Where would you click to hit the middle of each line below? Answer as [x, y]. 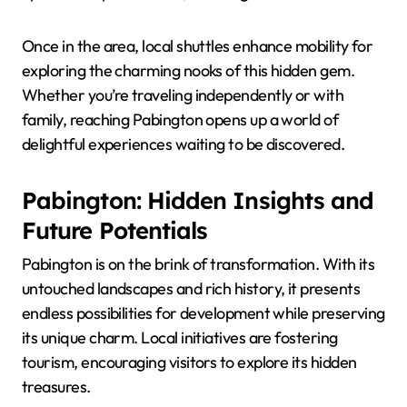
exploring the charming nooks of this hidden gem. [189, 71]
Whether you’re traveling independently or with [183, 95]
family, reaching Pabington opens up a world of [180, 120]
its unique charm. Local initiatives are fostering [180, 337]
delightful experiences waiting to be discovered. [184, 144]
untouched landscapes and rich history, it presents [191, 288]
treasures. [56, 386]
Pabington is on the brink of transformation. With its [199, 263]
